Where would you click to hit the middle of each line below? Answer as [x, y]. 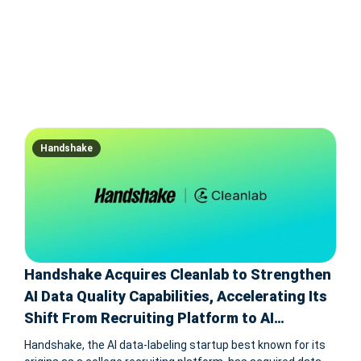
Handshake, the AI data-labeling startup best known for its [175, 345]
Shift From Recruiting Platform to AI [149, 318]
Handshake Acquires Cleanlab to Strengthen [178, 275]
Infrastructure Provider [106, 340]
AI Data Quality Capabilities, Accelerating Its [176, 297]
